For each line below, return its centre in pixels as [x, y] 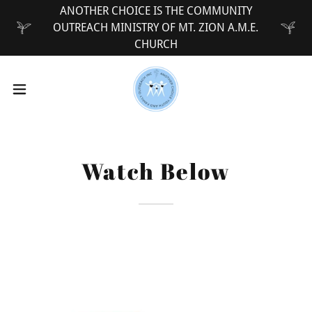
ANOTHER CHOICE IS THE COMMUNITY [156, 11]
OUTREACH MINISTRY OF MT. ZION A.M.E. [156, 28]
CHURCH [156, 44]
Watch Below [156, 171]
